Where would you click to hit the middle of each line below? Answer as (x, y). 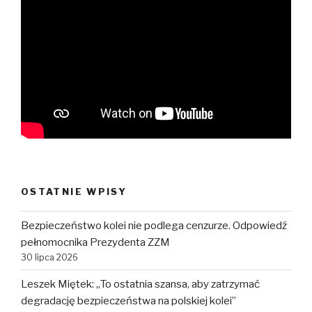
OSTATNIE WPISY (74, 191)
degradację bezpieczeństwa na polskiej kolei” (128, 301)
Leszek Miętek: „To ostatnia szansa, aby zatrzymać (140, 284)
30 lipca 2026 (49, 257)
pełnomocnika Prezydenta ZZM (95, 242)
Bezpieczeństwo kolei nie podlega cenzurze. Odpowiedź (154, 225)
